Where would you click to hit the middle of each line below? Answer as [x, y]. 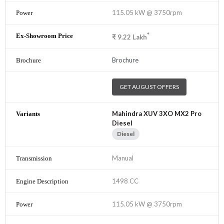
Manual [123, 158]
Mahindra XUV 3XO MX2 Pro [157, 114]
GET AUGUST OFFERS [149, 87]
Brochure [125, 60]
